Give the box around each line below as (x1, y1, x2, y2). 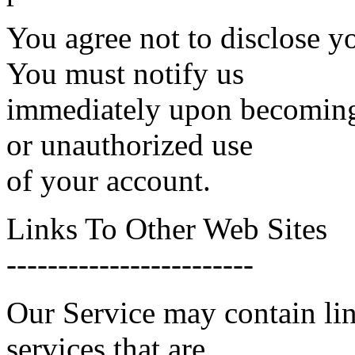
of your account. (6, 163, 211, 197)
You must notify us (6, 56, 244, 90)
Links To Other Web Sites (6, 212, 327, 246)
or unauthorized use (6, 128, 253, 162)
